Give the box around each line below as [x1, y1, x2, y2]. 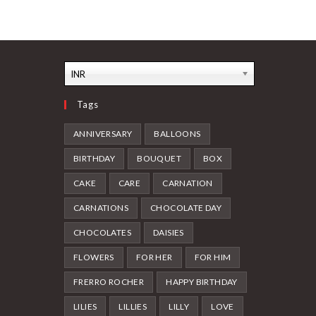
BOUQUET [137, 152, 182, 164]
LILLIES [119, 300, 147, 312]
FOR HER [135, 251, 173, 262]
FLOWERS [73, 251, 114, 262]
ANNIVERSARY [73, 128, 133, 139]
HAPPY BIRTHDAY [166, 276, 238, 287]
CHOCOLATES [73, 226, 131, 238]
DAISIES [153, 226, 184, 238]
